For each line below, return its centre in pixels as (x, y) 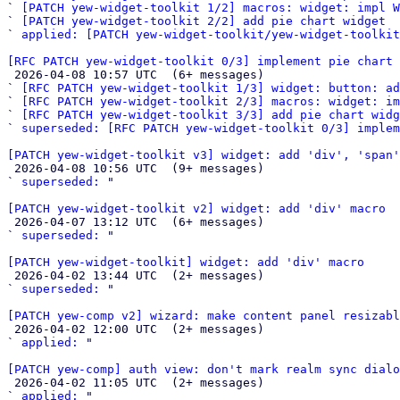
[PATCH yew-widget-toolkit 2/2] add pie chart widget (204, 21)
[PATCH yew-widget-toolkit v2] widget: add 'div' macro (196, 208)
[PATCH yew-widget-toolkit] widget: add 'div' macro (186, 262)
